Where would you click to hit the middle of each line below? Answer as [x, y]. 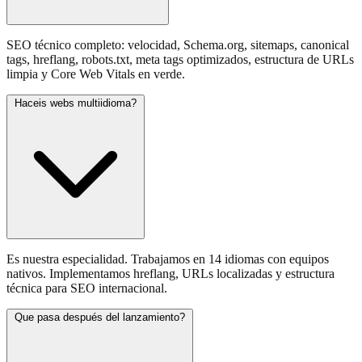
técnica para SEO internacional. [87, 288]
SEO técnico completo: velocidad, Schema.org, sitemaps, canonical [178, 44]
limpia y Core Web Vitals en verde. [96, 74]
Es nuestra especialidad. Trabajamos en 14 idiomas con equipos [168, 259]
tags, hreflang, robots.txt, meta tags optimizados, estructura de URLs [180, 59]
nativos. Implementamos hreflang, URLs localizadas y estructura [170, 273]
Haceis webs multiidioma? [76, 103]
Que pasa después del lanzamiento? [100, 317]
